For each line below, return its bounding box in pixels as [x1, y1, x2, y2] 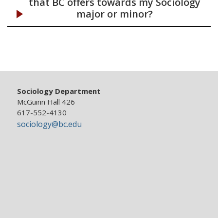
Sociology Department [17, 86, 101, 96]
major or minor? [76, 7, 153, 20]
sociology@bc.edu [17, 119, 82, 129]
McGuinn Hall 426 [17, 97, 75, 107]
